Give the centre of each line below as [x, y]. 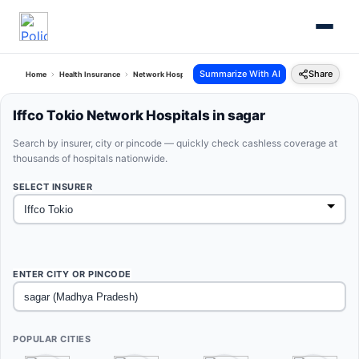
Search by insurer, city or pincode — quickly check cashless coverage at [175, 143]
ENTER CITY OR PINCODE [72, 274]
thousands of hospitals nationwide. [90, 158]
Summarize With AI [240, 74]
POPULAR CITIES [52, 339]
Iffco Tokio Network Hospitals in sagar [139, 115]
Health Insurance [90, 74]
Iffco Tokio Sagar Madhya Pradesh [272, 74]
